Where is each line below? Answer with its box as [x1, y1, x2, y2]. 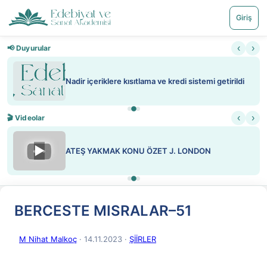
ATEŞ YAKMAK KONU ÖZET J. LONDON [66, 146, 211, 156]
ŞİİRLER [129, 234, 156, 244]
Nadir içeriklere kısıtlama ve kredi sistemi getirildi [66, 76, 244, 86]
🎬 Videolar [7, 113, 45, 122]
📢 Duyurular [7, 44, 51, 52]
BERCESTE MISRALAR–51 [14, 202, 192, 219]
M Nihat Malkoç [19, 234, 77, 244]
